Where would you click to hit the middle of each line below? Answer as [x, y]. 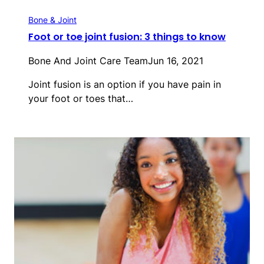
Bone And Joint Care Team [88, 61]
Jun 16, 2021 [176, 61]
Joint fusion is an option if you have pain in [125, 85]
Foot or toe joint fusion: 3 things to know [127, 37]
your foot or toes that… [81, 99]
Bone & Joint [52, 20]
